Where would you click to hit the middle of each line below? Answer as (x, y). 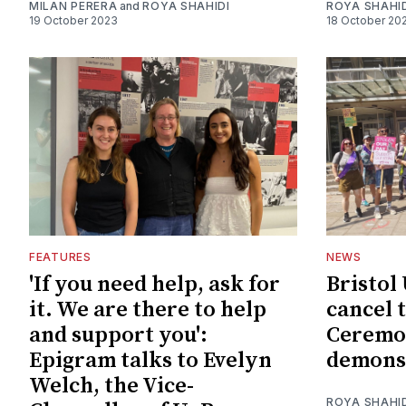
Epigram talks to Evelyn (150, 360)
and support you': (118, 335)
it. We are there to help (148, 309)
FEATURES (60, 256)
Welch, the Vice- (111, 386)
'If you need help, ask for (155, 284)
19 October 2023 (73, 20)
